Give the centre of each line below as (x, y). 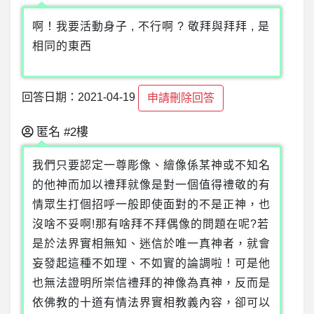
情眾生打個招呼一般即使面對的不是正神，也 (151, 205)
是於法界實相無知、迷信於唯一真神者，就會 (151, 244)
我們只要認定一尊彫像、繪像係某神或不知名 (151, 165)
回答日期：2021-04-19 (78, 97)
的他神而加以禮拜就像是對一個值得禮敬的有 (151, 185)
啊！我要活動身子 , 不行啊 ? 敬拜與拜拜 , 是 (151, 27)
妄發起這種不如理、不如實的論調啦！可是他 (151, 264)
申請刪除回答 (181, 98)
